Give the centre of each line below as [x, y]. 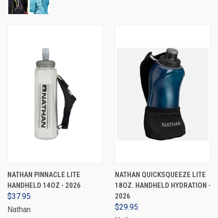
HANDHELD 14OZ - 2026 [44, 185]
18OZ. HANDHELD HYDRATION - [163, 185]
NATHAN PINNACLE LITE [44, 175]
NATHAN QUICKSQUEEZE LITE [160, 175]
